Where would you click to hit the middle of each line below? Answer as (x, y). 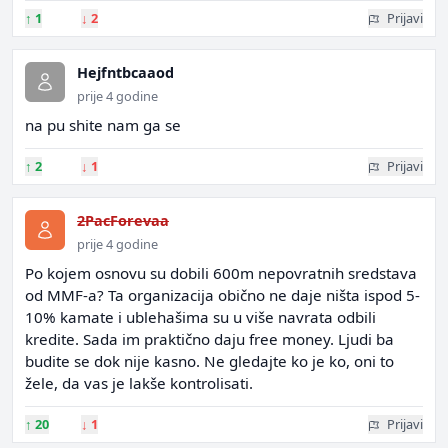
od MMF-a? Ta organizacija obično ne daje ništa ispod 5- (222, 295)
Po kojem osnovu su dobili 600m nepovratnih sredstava (221, 273)
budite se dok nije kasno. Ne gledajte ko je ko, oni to (209, 361)
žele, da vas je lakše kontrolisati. (139, 383)
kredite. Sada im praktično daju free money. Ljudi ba (209, 339)
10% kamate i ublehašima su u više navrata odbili (200, 317)
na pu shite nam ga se (103, 125)
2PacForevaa (123, 220)
